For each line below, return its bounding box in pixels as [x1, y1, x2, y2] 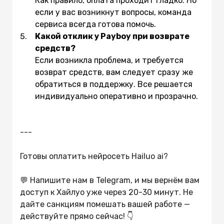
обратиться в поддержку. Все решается [35, 79, 192, 89]
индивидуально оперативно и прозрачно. [35, 91, 202, 101]
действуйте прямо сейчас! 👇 [20, 211, 133, 221]
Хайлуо [56, 187, 84, 197]
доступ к [20, 187, 56, 197]
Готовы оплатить [20, 151, 88, 161]
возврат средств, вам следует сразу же [35, 67, 193, 77]
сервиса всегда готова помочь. [35, 19, 172, 29]
